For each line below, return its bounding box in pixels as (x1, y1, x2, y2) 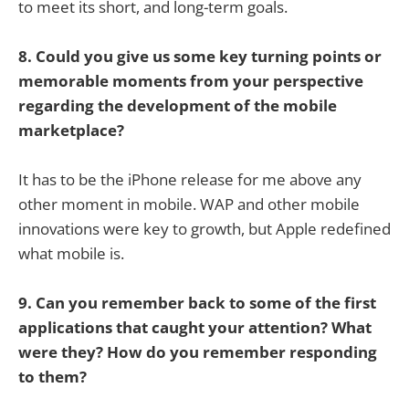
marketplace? (18, 119, 124, 141)
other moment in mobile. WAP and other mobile (18, 194, 360, 215)
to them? (18, 366, 87, 388)
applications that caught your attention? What (18, 317, 372, 339)
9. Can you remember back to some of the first (18, 292, 376, 314)
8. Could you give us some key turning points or (18, 45, 382, 67)
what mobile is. (18, 243, 124, 265)
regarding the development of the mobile (18, 94, 337, 116)
